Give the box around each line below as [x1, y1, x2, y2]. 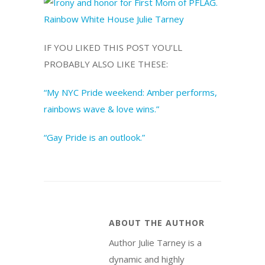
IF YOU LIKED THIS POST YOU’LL [44, 41, 182, 53]
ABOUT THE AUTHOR [109, 216, 205, 228]
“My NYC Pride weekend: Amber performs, [44, 86, 217, 98]
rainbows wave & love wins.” [44, 102, 159, 115]
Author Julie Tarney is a [109, 236, 202, 248]
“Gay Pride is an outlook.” [44, 131, 145, 143]
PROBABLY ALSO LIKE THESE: [44, 57, 168, 70]
